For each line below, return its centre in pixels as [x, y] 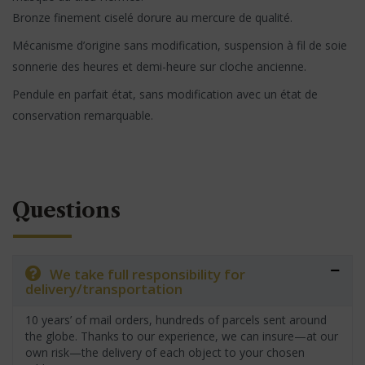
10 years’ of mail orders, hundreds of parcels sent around [176, 320]
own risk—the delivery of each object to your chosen [165, 353]
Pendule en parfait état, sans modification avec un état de [165, 95]
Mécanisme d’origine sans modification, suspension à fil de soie [180, 46]
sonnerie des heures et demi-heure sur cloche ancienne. [159, 67]
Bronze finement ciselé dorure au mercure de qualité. [152, 18]
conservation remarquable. [83, 116]
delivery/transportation [104, 289]
